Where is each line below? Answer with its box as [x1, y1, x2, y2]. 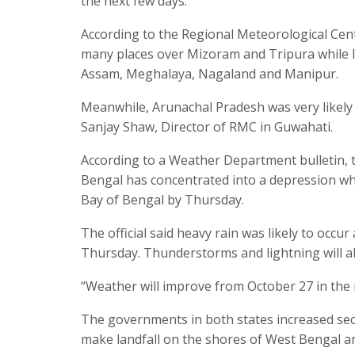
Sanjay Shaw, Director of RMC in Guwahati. [81, 117, 333, 136]
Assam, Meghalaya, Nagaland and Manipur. [81, 64, 338, 82]
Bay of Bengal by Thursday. [81, 190, 244, 208]
